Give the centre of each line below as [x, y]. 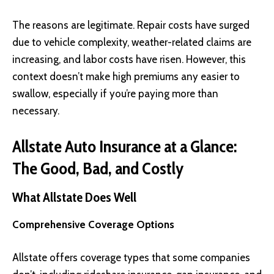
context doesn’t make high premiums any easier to [126, 77]
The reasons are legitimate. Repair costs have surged [131, 25]
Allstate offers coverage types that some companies [131, 257]
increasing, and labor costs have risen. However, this [129, 60]
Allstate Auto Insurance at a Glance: [124, 146]
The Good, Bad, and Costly [98, 168]
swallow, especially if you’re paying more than [115, 94]
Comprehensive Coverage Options [93, 225]
